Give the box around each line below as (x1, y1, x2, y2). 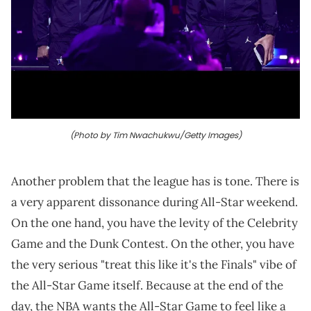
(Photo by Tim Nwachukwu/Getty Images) (69, 129, 242, 142)
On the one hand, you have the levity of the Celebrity (11, 215, 298, 231)
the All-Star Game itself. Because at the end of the (11, 278, 283, 294)
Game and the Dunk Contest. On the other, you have (11, 236, 294, 252)
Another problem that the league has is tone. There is (11, 174, 299, 190)
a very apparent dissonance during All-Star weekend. (11, 194, 298, 210)
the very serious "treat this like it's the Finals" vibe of (11, 257, 296, 273)
